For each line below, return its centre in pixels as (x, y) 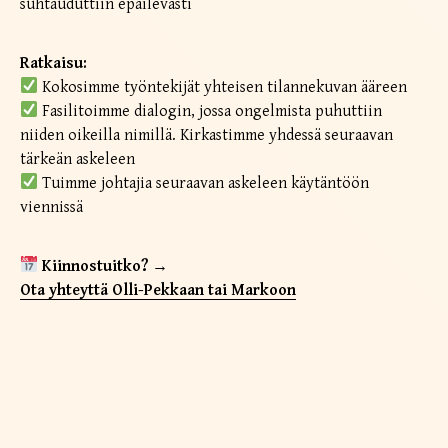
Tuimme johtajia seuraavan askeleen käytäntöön (204, 183)
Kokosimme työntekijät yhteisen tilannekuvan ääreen (223, 87)
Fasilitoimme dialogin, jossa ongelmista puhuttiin (210, 111)
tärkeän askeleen (77, 159)
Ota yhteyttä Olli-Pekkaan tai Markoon (158, 290)
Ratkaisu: (53, 63)
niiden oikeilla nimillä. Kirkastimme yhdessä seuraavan (206, 135)
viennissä (51, 207)
